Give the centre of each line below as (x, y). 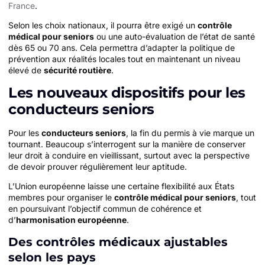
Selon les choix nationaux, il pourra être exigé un (103, 25)
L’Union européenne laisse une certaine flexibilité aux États (121, 186)
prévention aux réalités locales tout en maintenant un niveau (124, 59)
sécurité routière (77, 70)
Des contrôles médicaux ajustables (118, 242)
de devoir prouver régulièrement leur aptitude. (98, 166)
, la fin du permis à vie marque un (190, 132)
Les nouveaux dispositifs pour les (127, 92)
